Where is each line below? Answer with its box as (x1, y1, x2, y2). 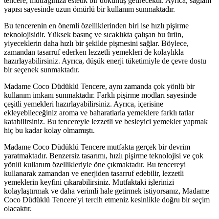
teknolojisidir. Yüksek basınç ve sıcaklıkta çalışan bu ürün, (4, 30, 183, 39)
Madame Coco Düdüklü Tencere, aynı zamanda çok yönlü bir (4, 82, 195, 90)
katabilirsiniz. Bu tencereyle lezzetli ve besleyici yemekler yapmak (4, 117, 208, 126)
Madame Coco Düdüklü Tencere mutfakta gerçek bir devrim (4, 142, 190, 151)
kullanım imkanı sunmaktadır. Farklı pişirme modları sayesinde (4, 90, 197, 99)
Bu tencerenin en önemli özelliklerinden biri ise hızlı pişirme (4, 21, 189, 30)
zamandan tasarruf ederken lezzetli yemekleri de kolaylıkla (4, 47, 184, 56)
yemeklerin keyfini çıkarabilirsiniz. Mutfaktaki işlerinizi (4, 177, 174, 186)
